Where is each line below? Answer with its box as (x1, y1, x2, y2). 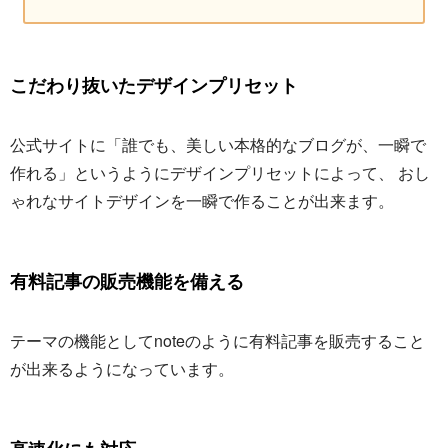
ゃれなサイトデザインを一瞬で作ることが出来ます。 (10, 189, 394, 213)
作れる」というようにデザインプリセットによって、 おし (10, 161, 430, 185)
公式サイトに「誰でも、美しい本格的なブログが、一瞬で (10, 133, 426, 157)
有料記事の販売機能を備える (10, 268, 244, 295)
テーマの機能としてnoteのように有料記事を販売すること (10, 329, 425, 353)
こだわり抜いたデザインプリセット (10, 72, 298, 99)
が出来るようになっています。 (10, 357, 234, 381)
